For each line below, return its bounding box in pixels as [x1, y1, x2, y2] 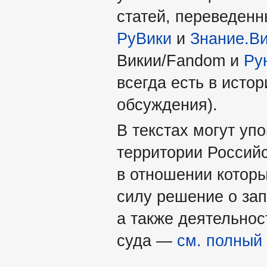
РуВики [117, 30, 172, 48]
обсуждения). [117, 96, 218, 114]
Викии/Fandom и [117, 52, 244, 70]
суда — [117, 232, 177, 250]
